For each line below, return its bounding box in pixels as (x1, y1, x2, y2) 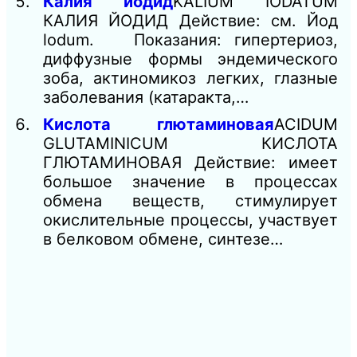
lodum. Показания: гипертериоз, (43, 30, 338, 50)
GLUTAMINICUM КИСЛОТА (43, 134, 338, 154)
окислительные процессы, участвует (43, 210, 338, 230)
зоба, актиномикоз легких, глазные (43, 69, 338, 88)
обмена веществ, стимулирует (43, 191, 338, 211)
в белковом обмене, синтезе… (43, 229, 283, 249)
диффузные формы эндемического (43, 49, 338, 69)
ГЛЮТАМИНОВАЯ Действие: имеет (43, 153, 338, 173)
